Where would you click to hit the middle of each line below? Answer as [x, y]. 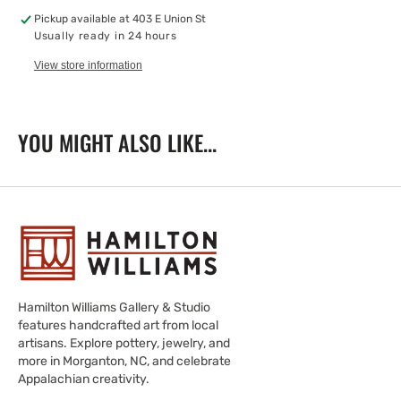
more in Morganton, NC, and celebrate [124, 362]
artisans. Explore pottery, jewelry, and [124, 344]
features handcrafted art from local [118, 326]
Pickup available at [83, 19]
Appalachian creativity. [84, 380]
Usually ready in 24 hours [106, 36]
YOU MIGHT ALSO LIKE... [117, 142]
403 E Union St [169, 19]
